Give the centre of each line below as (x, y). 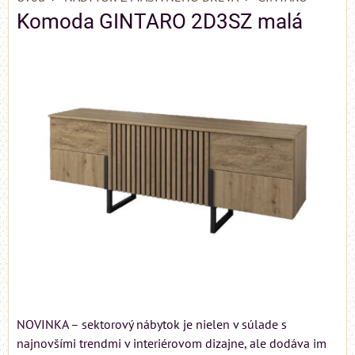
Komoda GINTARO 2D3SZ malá (160, 21)
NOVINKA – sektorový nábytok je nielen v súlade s (152, 324)
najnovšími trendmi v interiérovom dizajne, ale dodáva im (172, 343)
